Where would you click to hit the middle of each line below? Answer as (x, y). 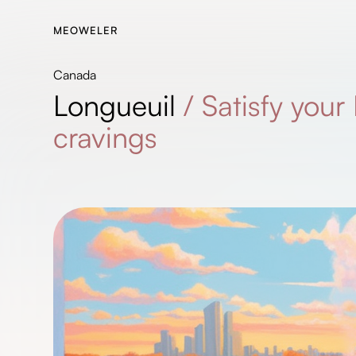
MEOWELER (86, 30)
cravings (106, 137)
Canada (75, 75)
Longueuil (115, 105)
